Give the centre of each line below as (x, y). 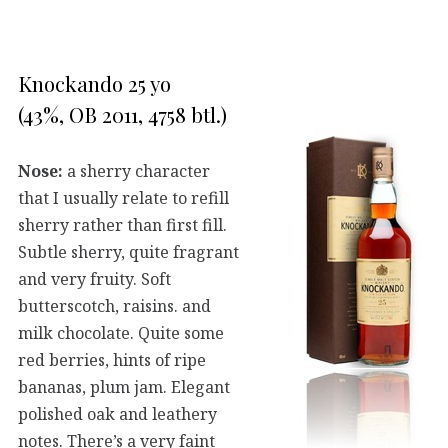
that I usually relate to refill (123, 197)
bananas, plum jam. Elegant (124, 386)
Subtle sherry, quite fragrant (128, 251)
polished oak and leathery (117, 413)
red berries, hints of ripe (112, 359)
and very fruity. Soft (94, 278)
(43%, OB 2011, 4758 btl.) (122, 114)
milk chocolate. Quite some (121, 332)
